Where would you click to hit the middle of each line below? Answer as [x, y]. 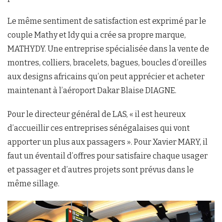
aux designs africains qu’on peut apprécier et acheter [106, 77]
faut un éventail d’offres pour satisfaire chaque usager [108, 156]
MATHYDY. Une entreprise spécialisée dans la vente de [108, 49]
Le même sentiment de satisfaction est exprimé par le [107, 21]
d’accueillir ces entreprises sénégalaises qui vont [99, 128]
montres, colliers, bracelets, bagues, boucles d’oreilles [107, 63]
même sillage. [33, 184]
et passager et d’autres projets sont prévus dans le [101, 170]
